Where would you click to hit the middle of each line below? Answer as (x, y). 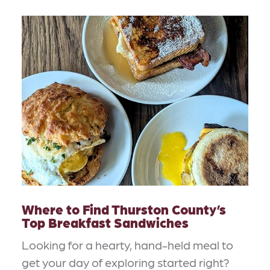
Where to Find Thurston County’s (124, 209)
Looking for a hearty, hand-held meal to (127, 245)
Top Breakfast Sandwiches (105, 222)
